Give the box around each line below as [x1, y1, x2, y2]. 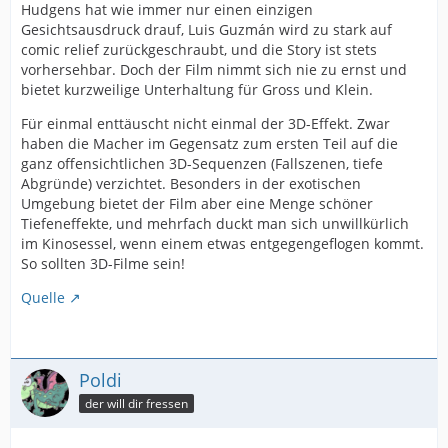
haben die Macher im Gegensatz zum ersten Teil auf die [21, 134, 398, 154]
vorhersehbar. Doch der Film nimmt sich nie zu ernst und [21, 60, 407, 80]
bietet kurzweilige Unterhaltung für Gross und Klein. [21, 80, 373, 100]
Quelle [21, 288, 65, 308]
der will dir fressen [85, 394, 188, 412]
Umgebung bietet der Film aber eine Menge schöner [21, 194, 373, 214]
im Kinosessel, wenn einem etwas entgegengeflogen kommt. [21, 234, 424, 254]
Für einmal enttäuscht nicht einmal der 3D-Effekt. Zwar [21, 114, 390, 134]
